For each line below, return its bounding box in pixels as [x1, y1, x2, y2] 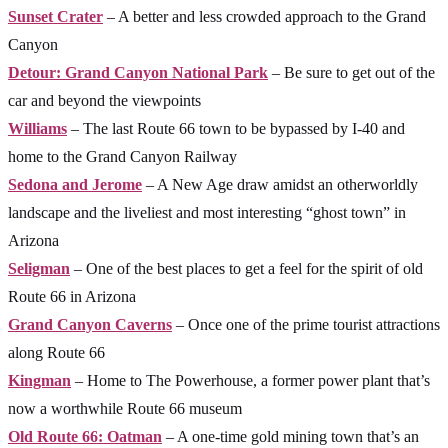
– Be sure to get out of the [268, 64, 435, 82]
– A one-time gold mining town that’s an [162, 428, 419, 446]
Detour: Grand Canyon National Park [8, 64, 268, 82]
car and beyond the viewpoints [8, 92, 201, 110]
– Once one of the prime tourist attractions [172, 316, 440, 334]
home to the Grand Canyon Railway [8, 148, 237, 166]
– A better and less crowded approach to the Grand [103, 8, 426, 26]
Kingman [8, 372, 71, 390]
